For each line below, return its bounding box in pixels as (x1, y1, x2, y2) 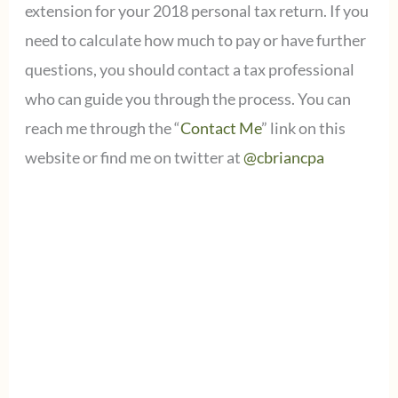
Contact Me (179, 117, 261, 138)
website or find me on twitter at (24, 147, 243, 167)
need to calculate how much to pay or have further (24, 29, 366, 50)
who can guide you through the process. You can (24, 88, 351, 108)
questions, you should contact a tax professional (24, 59, 354, 79)
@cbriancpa (243, 147, 324, 167)
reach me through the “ (24, 117, 180, 138)
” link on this (260, 117, 346, 138)
